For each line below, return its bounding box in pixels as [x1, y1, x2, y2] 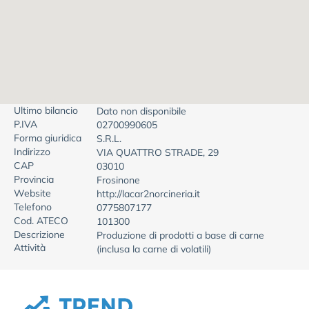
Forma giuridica [14, 132, 81, 144]
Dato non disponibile [97, 105, 186, 117]
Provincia [14, 173, 54, 186]
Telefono [14, 201, 52, 213]
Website [14, 187, 51, 199]
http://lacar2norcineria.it [97, 188, 200, 200]
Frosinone [97, 174, 140, 186]
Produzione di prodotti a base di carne [97, 229, 264, 241]
